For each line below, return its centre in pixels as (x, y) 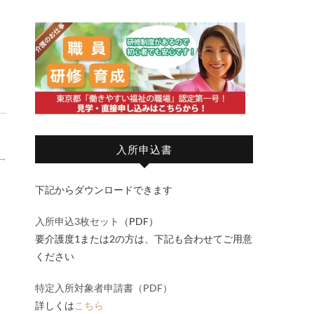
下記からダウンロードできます (104, 189)
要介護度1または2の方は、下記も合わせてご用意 (144, 238)
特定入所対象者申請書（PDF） (104, 287)
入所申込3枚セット (77, 221)
